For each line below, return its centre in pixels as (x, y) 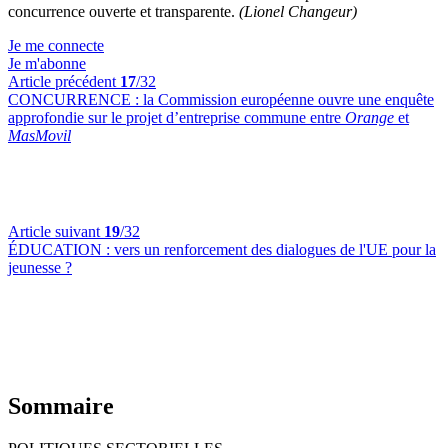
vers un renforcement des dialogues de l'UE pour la (275, 249)
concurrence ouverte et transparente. (123, 11)
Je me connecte (56, 45)
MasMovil (39, 135)
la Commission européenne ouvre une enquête (288, 99)
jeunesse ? (40, 267)
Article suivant (56, 231)
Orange (369, 117)
